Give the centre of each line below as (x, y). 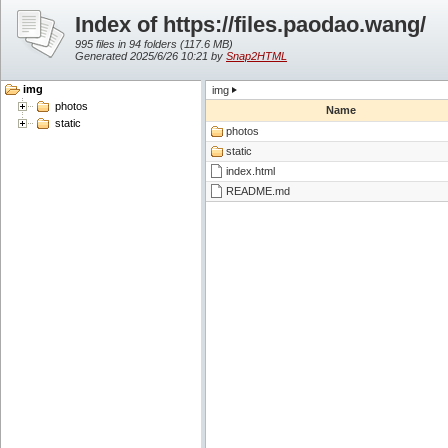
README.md (258, 191)
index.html (250, 171)
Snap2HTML (256, 56)
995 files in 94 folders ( (129, 44)
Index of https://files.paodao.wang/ (250, 24)
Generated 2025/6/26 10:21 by (150, 56)
